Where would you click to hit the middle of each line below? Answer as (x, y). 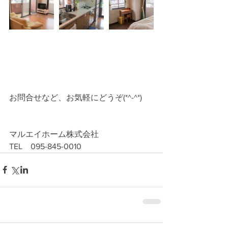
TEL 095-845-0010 (45, 146)
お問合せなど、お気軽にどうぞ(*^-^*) (76, 97)
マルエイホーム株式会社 (54, 134)
